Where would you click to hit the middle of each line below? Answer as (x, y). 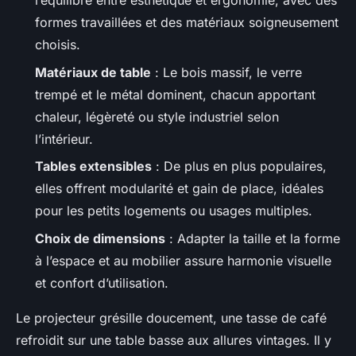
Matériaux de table (93, 72)
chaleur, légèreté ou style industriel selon (157, 116)
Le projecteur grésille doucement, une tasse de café (171, 317)
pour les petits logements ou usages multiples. (174, 211)
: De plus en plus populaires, (239, 166)
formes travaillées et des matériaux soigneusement (187, 23)
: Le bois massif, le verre (226, 72)
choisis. (58, 45)
